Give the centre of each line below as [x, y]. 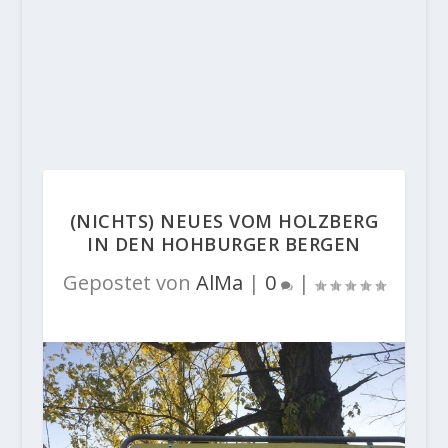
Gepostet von [129, 282]
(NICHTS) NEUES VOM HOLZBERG [224, 221]
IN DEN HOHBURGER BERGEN [224, 244]
